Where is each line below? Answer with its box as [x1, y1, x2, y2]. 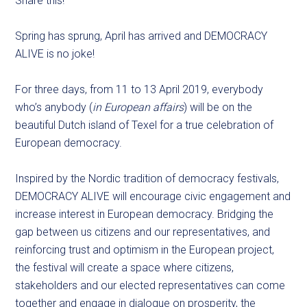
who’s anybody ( [15, 101, 93, 114]
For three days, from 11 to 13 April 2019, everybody [15, 83, 264, 97]
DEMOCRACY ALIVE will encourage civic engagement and [15, 190, 291, 204]
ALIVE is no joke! [15, 47, 95, 61]
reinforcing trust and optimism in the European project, [15, 243, 275, 257]
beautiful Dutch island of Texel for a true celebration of [15, 119, 274, 132]
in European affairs [93, 101, 184, 114]
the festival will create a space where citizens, [15, 261, 234, 275]
